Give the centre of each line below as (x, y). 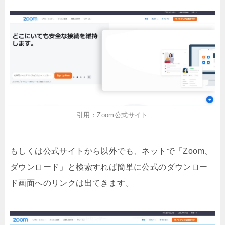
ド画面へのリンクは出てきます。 (72, 183)
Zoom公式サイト (123, 115)
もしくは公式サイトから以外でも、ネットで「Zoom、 (111, 151)
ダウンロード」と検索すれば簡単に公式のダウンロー (109, 167)
